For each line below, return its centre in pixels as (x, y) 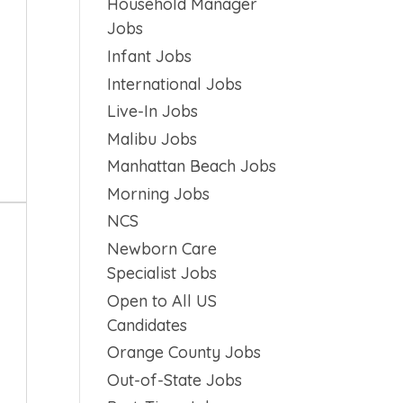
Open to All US (162, 300)
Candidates (148, 325)
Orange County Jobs (184, 353)
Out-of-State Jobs (175, 380)
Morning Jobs (159, 193)
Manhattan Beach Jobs (192, 166)
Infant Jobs (150, 56)
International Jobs (175, 84)
